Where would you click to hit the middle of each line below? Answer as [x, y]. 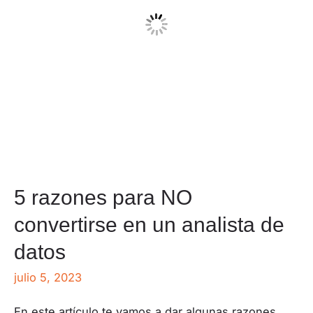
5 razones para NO [103, 198]
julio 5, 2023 [48, 278]
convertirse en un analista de [149, 225]
